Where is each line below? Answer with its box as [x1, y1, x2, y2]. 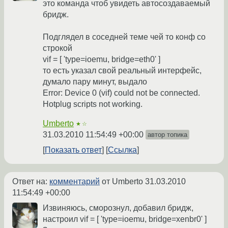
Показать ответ [45, 146, 102, 154]
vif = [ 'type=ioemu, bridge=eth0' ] [43, 55, 160, 64]
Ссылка [108, 146, 137, 154]
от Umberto [100, 177, 145, 186]
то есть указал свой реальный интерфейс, [43, 66, 202, 75]
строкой [43, 44, 72, 52]
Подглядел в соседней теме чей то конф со [43, 33, 206, 41]
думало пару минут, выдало [43, 77, 147, 86]
